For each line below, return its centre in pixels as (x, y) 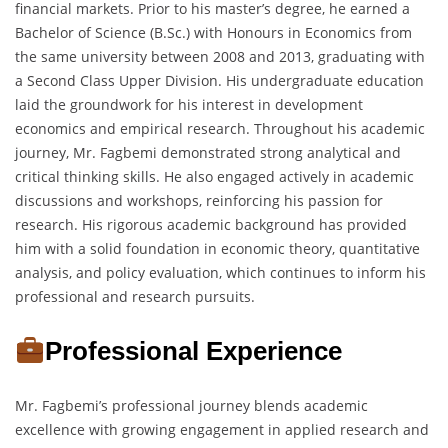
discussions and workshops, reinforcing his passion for (199, 201)
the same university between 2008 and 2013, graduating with (220, 57)
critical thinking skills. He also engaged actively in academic (214, 177)
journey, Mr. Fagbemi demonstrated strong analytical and (208, 153)
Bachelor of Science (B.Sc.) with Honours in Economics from (213, 33)
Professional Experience (193, 351)
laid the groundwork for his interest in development (189, 105)
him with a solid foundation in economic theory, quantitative (217, 249)
